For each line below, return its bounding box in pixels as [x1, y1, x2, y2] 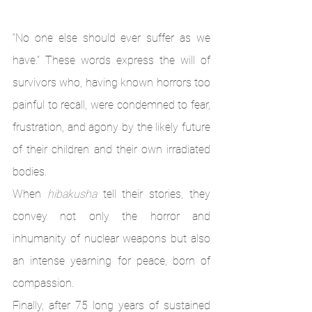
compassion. [13, 276, 77, 290]
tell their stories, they [96, 187, 211, 201]
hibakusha [47, 187, 97, 201]
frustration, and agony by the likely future [13, 120, 210, 134]
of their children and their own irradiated [13, 143, 210, 157]
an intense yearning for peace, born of [13, 254, 210, 268]
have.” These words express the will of [13, 54, 210, 68]
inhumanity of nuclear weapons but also [13, 232, 210, 246]
